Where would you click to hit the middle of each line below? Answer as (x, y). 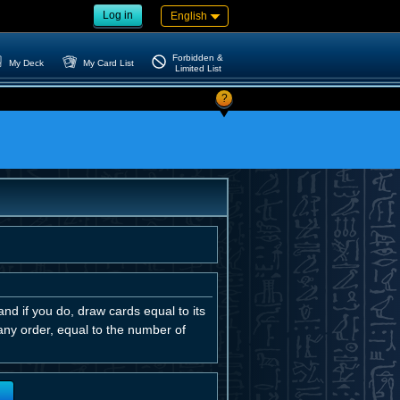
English (189, 16)
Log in (118, 15)
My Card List (108, 62)
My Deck (27, 62)
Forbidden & (198, 57)
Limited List (198, 68)
